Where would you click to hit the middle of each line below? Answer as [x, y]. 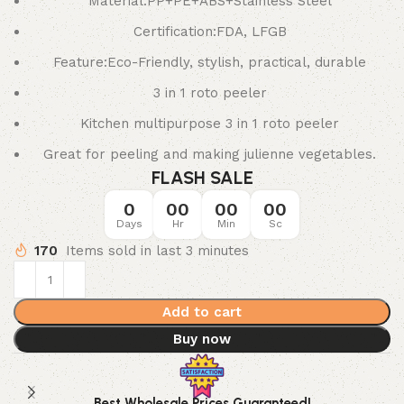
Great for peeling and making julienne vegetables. [210, 154]
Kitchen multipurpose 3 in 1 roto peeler [210, 124]
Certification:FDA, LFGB [210, 32]
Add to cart [202, 312]
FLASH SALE [202, 178]
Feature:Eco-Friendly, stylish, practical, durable [210, 62]
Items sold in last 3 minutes [157, 250]
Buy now [202, 339]
